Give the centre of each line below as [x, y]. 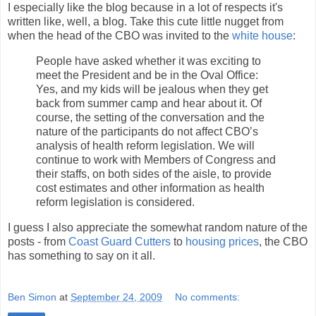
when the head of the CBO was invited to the [120, 35]
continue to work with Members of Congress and [156, 159]
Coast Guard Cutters [120, 241]
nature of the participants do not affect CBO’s [147, 131]
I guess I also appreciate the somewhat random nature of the [158, 227]
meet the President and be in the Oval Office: [147, 75]
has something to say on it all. [81, 255]
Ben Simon [32, 297]
